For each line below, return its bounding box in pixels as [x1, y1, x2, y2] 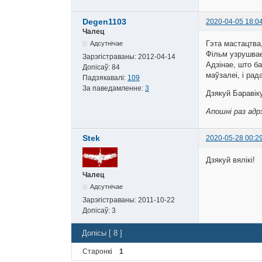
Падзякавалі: [82, 74, 127, 82]
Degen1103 [82, 17, 126, 27]
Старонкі [82, 247, 112, 256]
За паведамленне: [82, 84, 145, 93]
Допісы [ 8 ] [82, 228, 122, 237]
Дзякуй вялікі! [206, 155, 255, 164]
